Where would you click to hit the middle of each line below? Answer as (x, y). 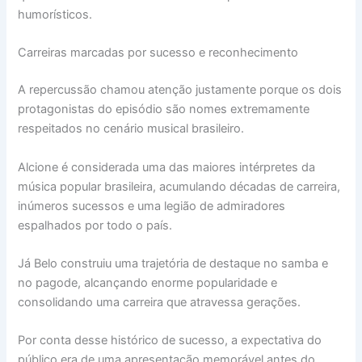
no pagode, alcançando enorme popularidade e (148, 283)
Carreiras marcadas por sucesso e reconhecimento (158, 53)
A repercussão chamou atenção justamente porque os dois (180, 90)
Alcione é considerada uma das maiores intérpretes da (167, 167)
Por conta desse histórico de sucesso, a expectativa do (170, 341)
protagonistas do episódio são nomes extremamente (164, 109)
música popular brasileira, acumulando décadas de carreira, (179, 186)
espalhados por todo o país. (95, 225)
